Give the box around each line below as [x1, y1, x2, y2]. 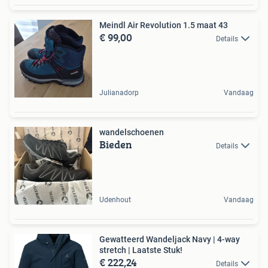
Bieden [99, 136, 132, 153]
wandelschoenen [99, 127, 164, 137]
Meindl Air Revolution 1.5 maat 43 [99, 20, 228, 30]
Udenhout [99, 195, 131, 204]
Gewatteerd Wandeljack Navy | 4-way [99, 234, 240, 244]
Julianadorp [99, 88, 139, 97]
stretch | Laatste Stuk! [99, 245, 182, 255]
